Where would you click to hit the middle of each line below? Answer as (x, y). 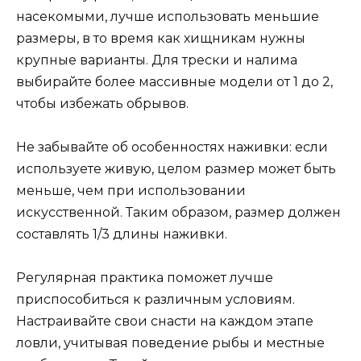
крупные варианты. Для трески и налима (157, 60)
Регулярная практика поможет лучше (145, 277)
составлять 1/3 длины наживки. (122, 234)
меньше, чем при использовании (131, 190)
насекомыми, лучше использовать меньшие (168, 16)
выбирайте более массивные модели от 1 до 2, (174, 81)
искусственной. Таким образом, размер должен (178, 212)
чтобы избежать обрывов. (102, 103)
